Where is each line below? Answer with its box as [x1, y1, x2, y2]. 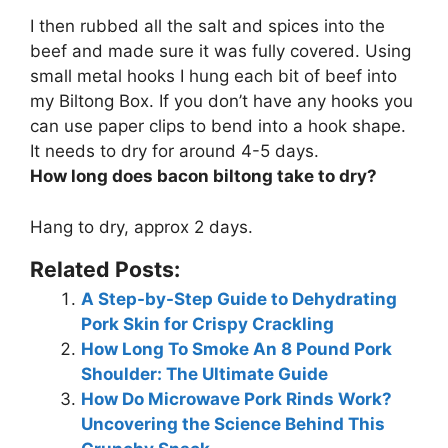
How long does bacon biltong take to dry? [30, 166, 377, 187]
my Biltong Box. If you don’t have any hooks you [30, 91, 413, 112]
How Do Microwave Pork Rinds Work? [81, 388, 392, 409]
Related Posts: [30, 255, 180, 282]
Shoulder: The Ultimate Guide [81, 363, 328, 384]
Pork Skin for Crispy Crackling [81, 313, 334, 334]
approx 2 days [134, 216, 248, 237]
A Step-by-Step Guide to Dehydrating [81, 288, 397, 309]
